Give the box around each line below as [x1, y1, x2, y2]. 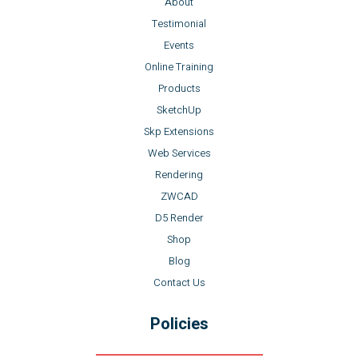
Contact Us [153, 274, 205, 290]
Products [157, 80, 201, 96]
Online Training [145, 58, 213, 74]
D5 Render [154, 209, 204, 225]
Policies [149, 312, 209, 336]
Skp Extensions [144, 123, 214, 139]
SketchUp [157, 101, 201, 117]
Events [164, 37, 194, 53]
